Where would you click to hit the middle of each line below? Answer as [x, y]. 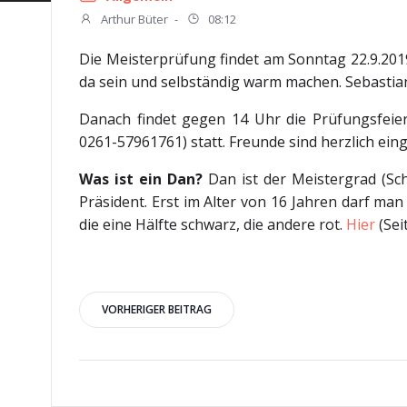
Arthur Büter [133, 19]
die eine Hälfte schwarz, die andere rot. [213, 224]
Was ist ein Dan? [141, 179]
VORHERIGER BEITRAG [157, 309]
